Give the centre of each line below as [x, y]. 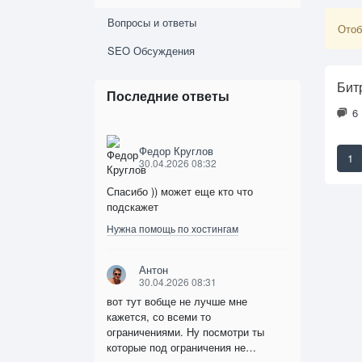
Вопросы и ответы [152, 23]
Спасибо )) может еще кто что [180, 192]
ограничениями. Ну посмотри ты [185, 332]
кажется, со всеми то [159, 317]
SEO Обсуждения [151, 51]
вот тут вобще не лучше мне [177, 301]
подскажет [134, 207]
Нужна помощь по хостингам [173, 229]
